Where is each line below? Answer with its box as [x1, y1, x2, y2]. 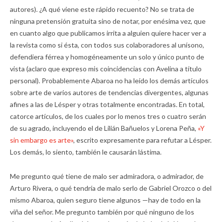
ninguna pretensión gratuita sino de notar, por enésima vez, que [10, 17, 206, 25]
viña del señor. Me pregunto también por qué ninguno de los [10, 208, 194, 216]
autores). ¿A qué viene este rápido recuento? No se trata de [10, 5, 194, 13]
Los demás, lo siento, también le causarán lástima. [10, 148, 162, 156]
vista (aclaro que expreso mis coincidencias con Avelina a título [10, 64, 202, 73]
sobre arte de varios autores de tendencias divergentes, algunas [10, 88, 209, 97]
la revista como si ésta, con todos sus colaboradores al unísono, [10, 41, 204, 49]
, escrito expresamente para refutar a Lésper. [73, 136, 212, 144]
